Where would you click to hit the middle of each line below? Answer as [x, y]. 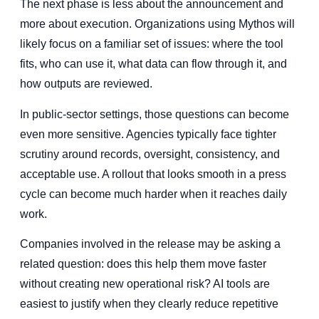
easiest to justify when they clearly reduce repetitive [149, 304]
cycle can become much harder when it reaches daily [153, 194]
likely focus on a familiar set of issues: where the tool [152, 44]
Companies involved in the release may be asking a [150, 244]
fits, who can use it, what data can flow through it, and [153, 64]
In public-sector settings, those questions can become [155, 114]
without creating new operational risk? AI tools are [145, 284]
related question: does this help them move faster [143, 264]
